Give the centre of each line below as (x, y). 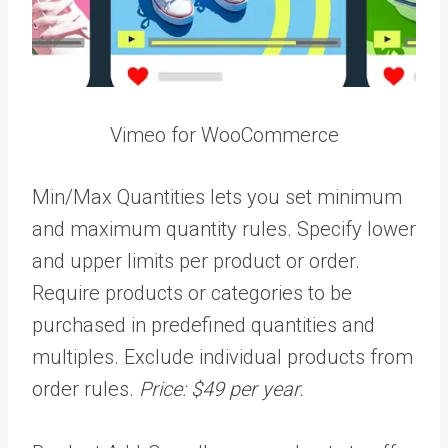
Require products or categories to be (192, 292)
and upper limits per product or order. (196, 260)
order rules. (85, 388)
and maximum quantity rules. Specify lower (224, 228)
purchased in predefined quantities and (203, 324)
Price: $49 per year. (221, 388)
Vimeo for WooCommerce (224, 134)
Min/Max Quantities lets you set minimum (217, 196)
